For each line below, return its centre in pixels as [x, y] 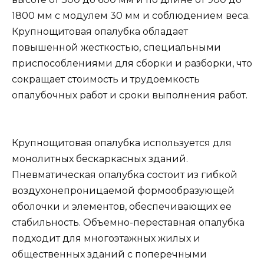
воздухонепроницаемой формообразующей [123, 191]
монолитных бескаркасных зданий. [100, 159]
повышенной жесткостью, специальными [116, 47]
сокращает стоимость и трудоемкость [106, 79]
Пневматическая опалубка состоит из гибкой [125, 175]
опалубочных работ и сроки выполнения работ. [130, 95]
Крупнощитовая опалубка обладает [100, 31]
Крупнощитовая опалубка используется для [122, 143]
